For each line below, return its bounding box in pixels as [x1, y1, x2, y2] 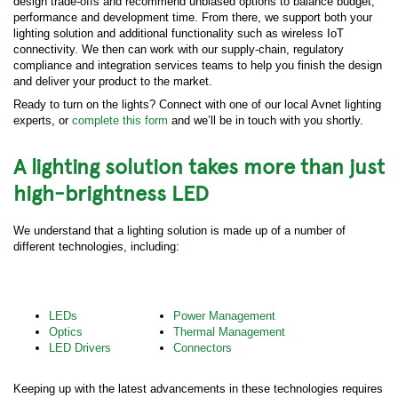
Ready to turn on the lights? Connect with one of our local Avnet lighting [13, 98, 381, 112]
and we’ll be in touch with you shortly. [168, 114, 363, 128]
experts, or [13, 114, 72, 128]
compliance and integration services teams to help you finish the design [13, 59, 382, 73]
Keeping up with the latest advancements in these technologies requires [13, 382, 383, 396]
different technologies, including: [13, 240, 179, 254]
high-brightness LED [13, 178, 209, 207]
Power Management [173, 309, 275, 323]
